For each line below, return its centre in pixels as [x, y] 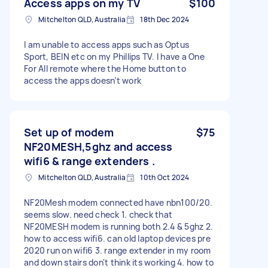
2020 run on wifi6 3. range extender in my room [118, 250]
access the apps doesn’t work [83, 80]
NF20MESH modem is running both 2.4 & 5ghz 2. [118, 226]
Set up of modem [69, 132]
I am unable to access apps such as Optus [106, 44]
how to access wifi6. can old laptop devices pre [117, 238]
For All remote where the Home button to [105, 68]
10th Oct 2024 [165, 177]
